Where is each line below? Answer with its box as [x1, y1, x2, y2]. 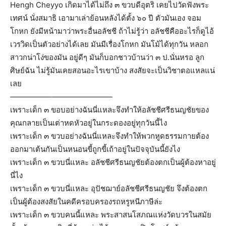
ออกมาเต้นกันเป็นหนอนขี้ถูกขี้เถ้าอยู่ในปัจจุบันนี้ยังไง [10, 144, 180, 154]
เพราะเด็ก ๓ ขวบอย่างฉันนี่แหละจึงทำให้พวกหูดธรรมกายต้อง [10, 131, 209, 141]
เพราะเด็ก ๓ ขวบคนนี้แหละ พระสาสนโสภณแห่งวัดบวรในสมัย [10, 209, 211, 219]
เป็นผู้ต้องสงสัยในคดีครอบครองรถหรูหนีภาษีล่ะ [10, 196, 162, 206]
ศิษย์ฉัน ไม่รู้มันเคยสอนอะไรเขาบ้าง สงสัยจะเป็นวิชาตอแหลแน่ [10, 65, 215, 75]
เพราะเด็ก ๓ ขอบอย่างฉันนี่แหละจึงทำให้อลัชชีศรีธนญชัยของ [10, 104, 209, 115]
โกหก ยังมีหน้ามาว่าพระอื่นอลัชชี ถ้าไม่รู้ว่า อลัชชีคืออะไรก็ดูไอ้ [10, 26, 214, 36]
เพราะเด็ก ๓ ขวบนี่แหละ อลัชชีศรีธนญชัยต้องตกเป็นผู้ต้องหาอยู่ [10, 157, 216, 167]
